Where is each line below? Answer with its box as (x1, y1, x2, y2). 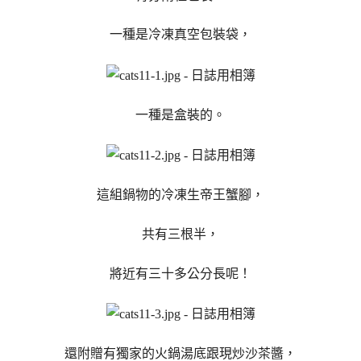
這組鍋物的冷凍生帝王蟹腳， (97, 188, 264, 202)
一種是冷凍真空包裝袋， (110, 27, 251, 42)
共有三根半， (142, 226, 219, 241)
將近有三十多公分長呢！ (110, 266, 251, 280)
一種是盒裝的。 (135, 107, 226, 122)
